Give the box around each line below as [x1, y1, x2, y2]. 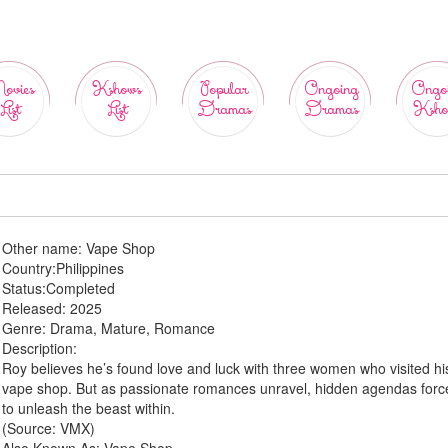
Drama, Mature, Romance [50, 318, 216, 338]
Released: [2, 298, 71, 318]
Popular [200, 77, 248, 102]
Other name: [2, 238, 87, 258]
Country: [2, 258, 57, 278]
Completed [46, 278, 116, 298]
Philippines [56, 258, 125, 278]
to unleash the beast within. [2, 398, 176, 418]
